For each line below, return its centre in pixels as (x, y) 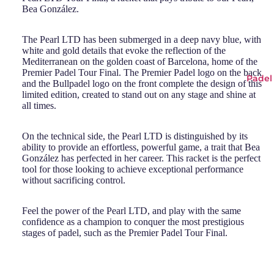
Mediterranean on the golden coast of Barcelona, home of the (140, 61)
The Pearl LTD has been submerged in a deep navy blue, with (142, 39)
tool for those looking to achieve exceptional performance (133, 169)
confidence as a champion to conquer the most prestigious (133, 221)
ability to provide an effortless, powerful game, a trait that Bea (141, 147)
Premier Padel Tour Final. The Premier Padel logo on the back (142, 72)
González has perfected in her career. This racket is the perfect (141, 158)
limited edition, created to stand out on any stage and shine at (139, 94)
